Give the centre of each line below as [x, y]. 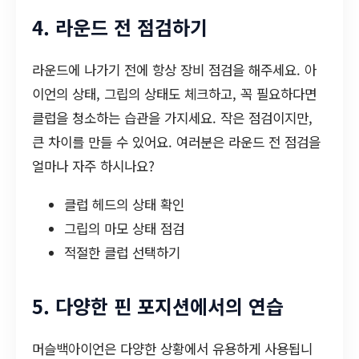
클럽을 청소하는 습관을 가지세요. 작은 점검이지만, [172, 118]
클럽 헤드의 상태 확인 [124, 205]
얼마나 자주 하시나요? [93, 166]
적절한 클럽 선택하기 [122, 253]
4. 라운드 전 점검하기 [120, 27]
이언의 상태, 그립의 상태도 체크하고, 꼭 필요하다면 [174, 94]
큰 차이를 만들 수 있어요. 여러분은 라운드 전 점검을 [176, 142]
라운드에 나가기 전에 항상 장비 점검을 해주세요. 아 [174, 70]
